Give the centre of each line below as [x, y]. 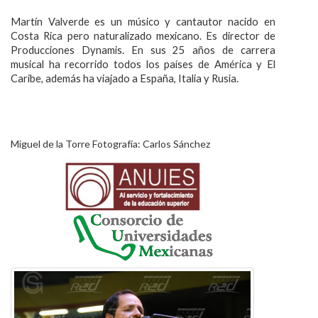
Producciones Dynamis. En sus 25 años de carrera [143, 50]
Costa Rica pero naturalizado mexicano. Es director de [143, 36]
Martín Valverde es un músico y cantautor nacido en [143, 22]
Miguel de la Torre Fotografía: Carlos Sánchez [110, 144]
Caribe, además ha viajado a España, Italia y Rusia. [125, 78]
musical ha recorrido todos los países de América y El [143, 64]
